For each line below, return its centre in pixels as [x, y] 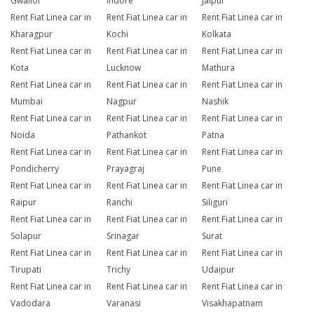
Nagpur [121, 102]
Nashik [216, 102]
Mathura [219, 68]
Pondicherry [35, 169]
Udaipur [219, 270]
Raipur [23, 203]
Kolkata [217, 34]
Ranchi [119, 203]
